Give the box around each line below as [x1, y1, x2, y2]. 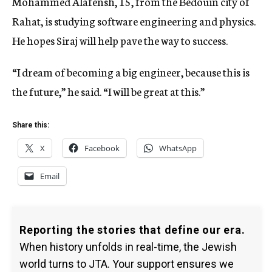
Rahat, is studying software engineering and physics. [12, 13, 256, 29]
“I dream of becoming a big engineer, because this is [12, 64, 250, 80]
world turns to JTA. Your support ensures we [19, 257, 234, 271]
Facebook [84, 143, 120, 154]
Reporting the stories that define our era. [19, 223, 245, 237]
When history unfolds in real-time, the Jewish [19, 240, 237, 254]
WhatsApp [159, 143, 197, 154]
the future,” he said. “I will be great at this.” [12, 83, 205, 100]
